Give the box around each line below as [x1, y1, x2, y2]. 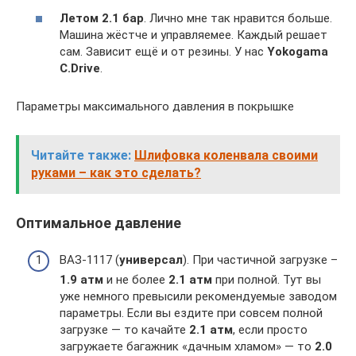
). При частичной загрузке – [183, 253, 338, 268]
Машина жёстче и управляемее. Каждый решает [60, 27, 327, 42]
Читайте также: [31, 147, 131, 163]
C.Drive [60, 60, 100, 75]
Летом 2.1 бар [60, 10, 144, 25]
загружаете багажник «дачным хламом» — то [60, 339, 315, 354]
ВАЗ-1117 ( [60, 253, 119, 268]
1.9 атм [60, 273, 103, 288]
